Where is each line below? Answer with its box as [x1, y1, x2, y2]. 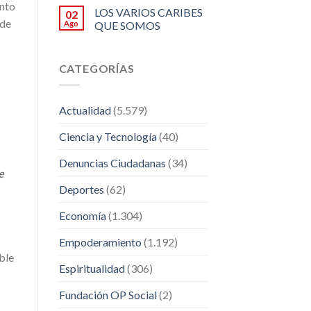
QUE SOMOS [94, 18, 160, 32]
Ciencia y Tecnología [58, 130, 157, 144]
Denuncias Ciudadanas [58, 156, 166, 170]
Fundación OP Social [58, 288, 157, 302]
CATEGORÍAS [58, 61, 135, 75]
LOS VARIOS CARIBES [94, 5, 203, 19]
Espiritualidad [58, 262, 125, 276]
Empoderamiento [58, 235, 142, 249]
